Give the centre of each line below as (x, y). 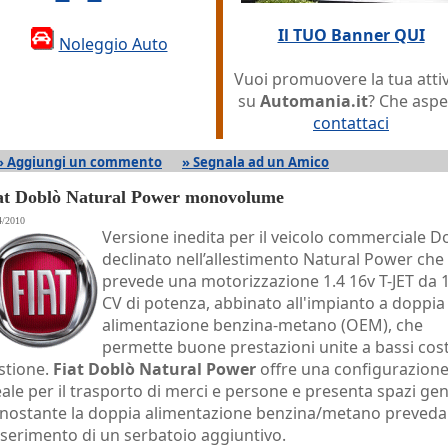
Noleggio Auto (113, 44)
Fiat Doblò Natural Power (154, 369)
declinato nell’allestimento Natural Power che (273, 259)
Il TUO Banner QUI (351, 35)
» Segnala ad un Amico (255, 162)
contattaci (351, 123)
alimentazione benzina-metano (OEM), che (262, 325)
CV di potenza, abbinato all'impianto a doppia (273, 303)
